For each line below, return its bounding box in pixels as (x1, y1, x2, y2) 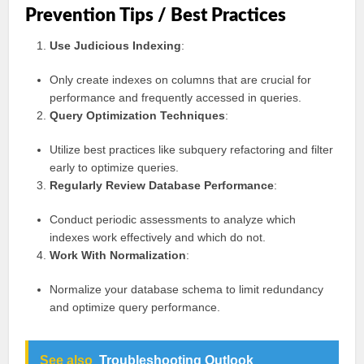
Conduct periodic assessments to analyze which (50, 213, 297, 226)
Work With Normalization (50, 249, 187, 262)
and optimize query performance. (50, 301, 221, 314)
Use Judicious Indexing (50, 39, 182, 52)
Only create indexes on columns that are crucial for (50, 73, 312, 86)
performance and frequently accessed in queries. (50, 91, 302, 104)
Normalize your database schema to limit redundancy (50, 283, 324, 296)
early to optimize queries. (50, 161, 180, 174)
